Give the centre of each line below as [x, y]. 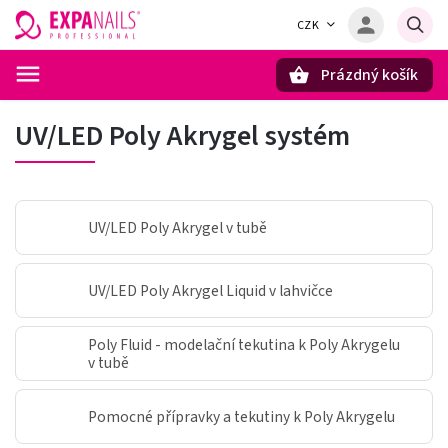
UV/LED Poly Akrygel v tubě [177, 227]
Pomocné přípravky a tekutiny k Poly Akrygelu [241, 416]
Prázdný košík [369, 75]
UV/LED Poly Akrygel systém [182, 136]
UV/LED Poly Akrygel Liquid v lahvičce [210, 290]
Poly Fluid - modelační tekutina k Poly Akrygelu [244, 344]
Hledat [114, 109]
